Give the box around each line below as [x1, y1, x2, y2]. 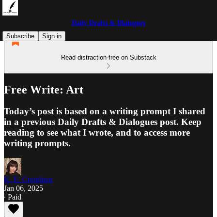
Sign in [42, 32, 62, 40]
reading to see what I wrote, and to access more [4, 127, 190, 138]
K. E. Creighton [4, 175, 53, 184]
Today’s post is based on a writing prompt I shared [4, 106, 205, 116]
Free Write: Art [4, 83, 83, 96]
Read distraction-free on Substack [61, 54, 156, 61]
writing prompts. [4, 138, 71, 148]
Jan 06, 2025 [4, 184, 43, 192]
